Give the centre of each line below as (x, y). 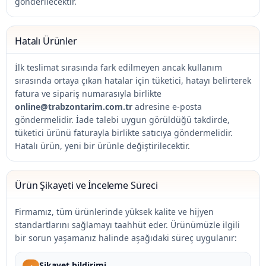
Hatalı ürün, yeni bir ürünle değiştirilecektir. (102, 146)
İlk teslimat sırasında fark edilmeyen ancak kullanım (118, 67)
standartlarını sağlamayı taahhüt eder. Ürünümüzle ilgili (127, 225)
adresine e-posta (167, 107)
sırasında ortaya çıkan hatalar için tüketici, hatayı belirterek (133, 80)
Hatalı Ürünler (46, 41)
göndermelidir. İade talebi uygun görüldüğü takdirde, (122, 120)
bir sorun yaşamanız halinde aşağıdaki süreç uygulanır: (126, 238)
